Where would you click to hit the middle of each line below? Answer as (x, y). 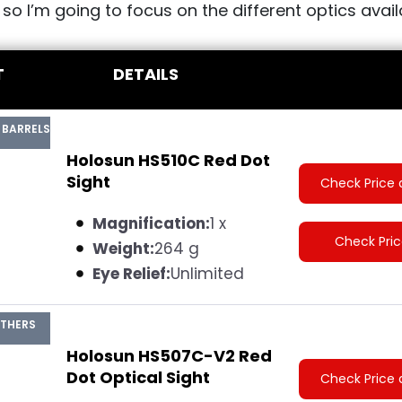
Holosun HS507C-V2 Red (169, 355)
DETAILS (145, 74)
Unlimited (207, 273)
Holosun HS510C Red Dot (168, 160)
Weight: (123, 248)
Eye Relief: (131, 273)
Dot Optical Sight (138, 377)
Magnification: (151, 223)
